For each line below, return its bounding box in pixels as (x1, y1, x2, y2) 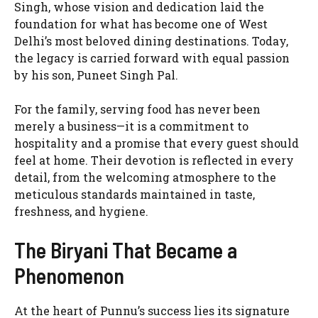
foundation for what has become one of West (14, 16, 268, 32)
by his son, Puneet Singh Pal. (14, 67, 178, 83)
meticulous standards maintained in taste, (14, 187, 255, 202)
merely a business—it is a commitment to (14, 119, 248, 134)
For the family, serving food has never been (14, 102, 261, 117)
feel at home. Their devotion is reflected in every (14, 153, 294, 168)
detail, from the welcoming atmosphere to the (14, 170, 276, 185)
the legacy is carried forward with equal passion (14, 50, 290, 66)
